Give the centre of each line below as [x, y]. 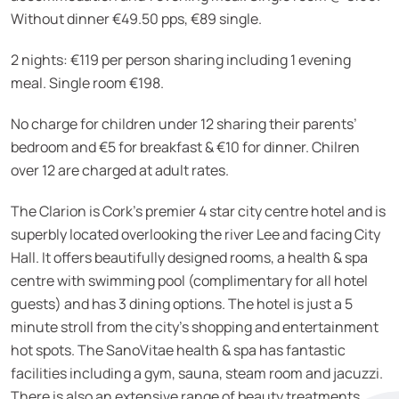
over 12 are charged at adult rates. [120, 170]
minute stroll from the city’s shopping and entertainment [195, 327]
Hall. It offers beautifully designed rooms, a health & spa [189, 257]
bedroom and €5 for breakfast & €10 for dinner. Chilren [185, 147]
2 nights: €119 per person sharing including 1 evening [181, 60]
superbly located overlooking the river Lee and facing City [195, 234]
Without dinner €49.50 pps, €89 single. [136, 19]
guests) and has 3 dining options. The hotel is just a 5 [182, 304]
